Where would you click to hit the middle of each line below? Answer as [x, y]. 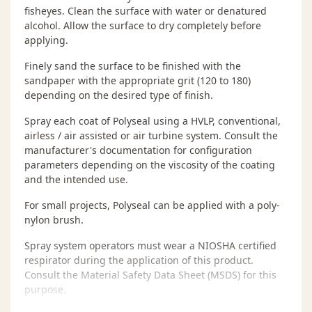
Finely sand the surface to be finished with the [133, 65]
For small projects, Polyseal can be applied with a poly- [152, 205]
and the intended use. [76, 179]
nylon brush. [54, 219]
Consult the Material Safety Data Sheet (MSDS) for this [150, 274]
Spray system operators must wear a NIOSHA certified [150, 245]
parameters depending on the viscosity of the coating [150, 164]
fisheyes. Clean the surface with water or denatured [146, 10]
